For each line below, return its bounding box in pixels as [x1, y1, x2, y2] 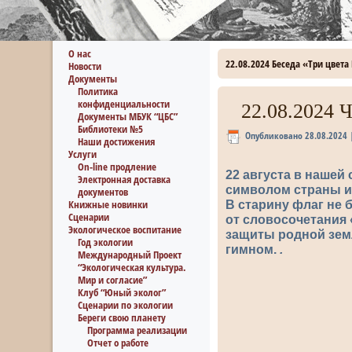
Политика [78, 84, 119, 98]
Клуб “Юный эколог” [78, 285, 167, 299]
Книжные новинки [68, 197, 148, 211]
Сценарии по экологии [78, 298, 174, 312]
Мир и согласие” [78, 273, 148, 287]
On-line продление [78, 159, 157, 174]
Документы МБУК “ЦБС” [78, 109, 178, 123]
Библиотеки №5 [78, 122, 144, 136]
